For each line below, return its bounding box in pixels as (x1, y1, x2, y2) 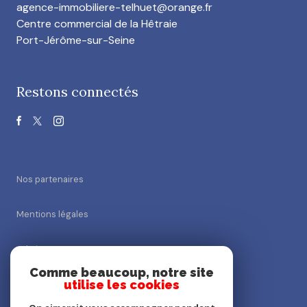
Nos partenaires (16, 173, 84, 185)
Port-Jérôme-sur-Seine (16, 32, 135, 47)
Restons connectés (16, 82, 138, 100)
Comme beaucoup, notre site (29, 265, 214, 280)
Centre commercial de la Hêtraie (16, 16, 177, 31)
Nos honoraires (16, 278, 81, 290)
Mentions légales (16, 208, 88, 220)
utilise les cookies (64, 278, 180, 292)
